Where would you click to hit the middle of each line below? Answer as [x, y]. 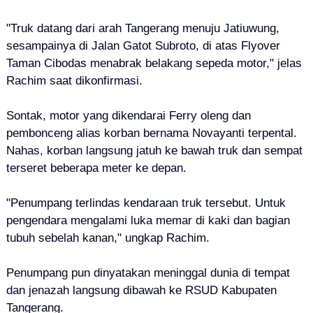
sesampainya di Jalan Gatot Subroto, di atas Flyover [143, 45]
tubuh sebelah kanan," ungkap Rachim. [108, 238]
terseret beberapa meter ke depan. [96, 168]
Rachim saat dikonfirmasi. [74, 80]
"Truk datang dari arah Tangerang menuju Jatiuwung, [143, 28]
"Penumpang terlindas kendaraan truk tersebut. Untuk [146, 203]
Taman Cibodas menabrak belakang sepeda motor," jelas [154, 63]
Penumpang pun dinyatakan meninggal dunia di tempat [148, 272]
